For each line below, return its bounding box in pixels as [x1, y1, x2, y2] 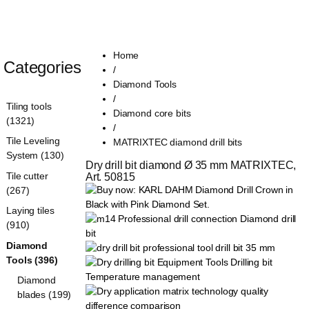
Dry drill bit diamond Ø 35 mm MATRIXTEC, [85, 159, 299, 171]
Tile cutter [6, 170, 48, 181]
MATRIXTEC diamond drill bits [112, 136, 242, 148]
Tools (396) [6, 254, 58, 266]
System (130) [6, 150, 64, 161]
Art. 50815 [85, 170, 135, 183]
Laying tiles [6, 205, 54, 217]
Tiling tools [6, 101, 52, 112]
